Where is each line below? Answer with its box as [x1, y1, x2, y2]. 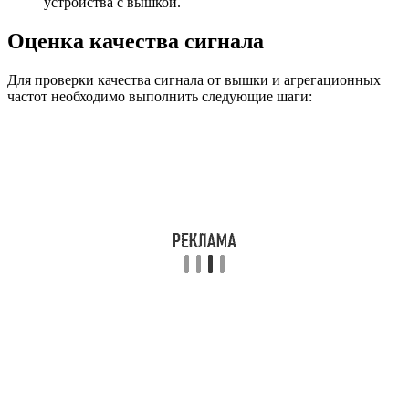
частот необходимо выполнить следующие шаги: [7, 89, 312, 105]
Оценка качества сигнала [7, 29, 264, 54]
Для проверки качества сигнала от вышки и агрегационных [7, 72, 381, 89]
